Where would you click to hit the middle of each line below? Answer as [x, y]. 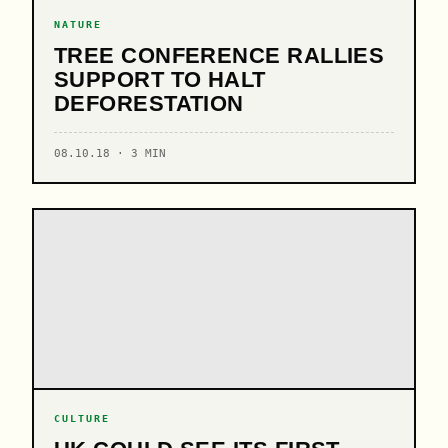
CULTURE [82, 418]
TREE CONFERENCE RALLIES [219, 55]
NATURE [78, 24]
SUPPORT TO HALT [160, 79]
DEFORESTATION [149, 103]
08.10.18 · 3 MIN [110, 153]
